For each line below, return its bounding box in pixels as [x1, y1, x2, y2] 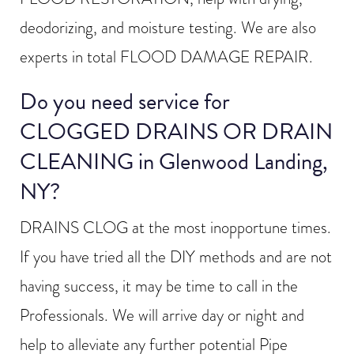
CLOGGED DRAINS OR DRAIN [20, 114, 333, 149]
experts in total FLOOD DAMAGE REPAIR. [20, 44, 313, 69]
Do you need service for [20, 84, 230, 119]
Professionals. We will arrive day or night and [20, 303, 304, 327]
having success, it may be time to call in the [20, 273, 298, 298]
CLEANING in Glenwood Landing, [20, 144, 328, 179]
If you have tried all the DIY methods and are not [20, 244, 332, 269]
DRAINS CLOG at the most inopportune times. [20, 215, 331, 239]
